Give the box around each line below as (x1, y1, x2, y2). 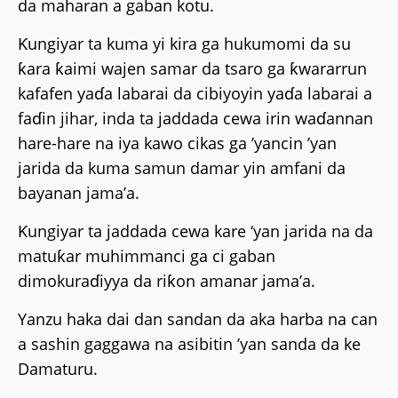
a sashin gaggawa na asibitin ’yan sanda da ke (18, 333, 361, 354)
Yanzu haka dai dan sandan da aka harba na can (18, 308, 378, 330)
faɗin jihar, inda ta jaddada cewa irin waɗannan (18, 107, 373, 129)
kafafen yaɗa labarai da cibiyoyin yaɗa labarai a (18, 83, 372, 104)
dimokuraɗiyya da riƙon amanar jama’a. (18, 270, 315, 291)
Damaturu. (18, 358, 98, 379)
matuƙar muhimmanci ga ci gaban (18, 245, 275, 267)
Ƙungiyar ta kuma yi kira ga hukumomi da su (18, 33, 351, 54)
